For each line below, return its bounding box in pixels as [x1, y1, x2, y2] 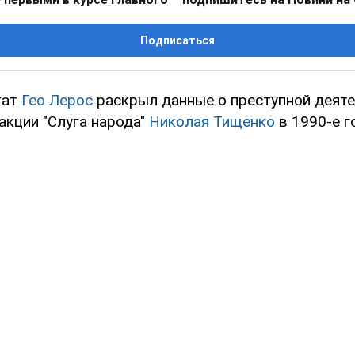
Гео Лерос [21, 91, 93, 110]
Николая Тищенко [149, 113, 275, 132]
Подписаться [140, 34, 215, 48]
